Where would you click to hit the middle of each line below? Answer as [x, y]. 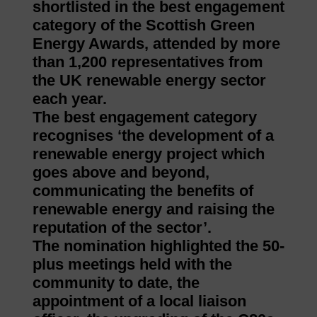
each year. [69, 99]
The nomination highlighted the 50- [158, 246]
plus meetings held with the [132, 265]
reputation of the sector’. [122, 228]
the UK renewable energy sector [149, 81]
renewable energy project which [148, 154]
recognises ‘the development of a [153, 136]
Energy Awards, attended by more [156, 44]
